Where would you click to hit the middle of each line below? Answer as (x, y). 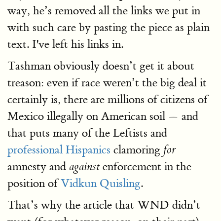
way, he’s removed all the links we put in (104, 11)
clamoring (137, 150)
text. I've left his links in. (65, 44)
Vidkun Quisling (101, 183)
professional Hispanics (59, 150)
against (84, 167)
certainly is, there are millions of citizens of (108, 99)
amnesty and (38, 166)
